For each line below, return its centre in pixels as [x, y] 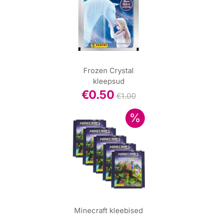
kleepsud [108, 81]
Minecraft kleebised [108, 210]
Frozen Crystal [108, 70]
